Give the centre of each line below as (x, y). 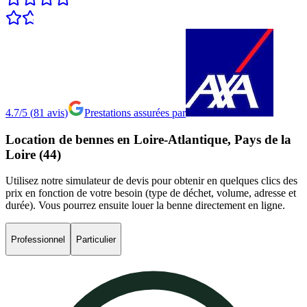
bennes (96, 139)
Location (32, 139)
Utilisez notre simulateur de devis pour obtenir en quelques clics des (151, 181)
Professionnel (38, 239)
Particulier (96, 239)
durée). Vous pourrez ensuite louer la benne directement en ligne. (145, 206)
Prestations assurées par (135, 113)
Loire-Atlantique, (184, 139)
